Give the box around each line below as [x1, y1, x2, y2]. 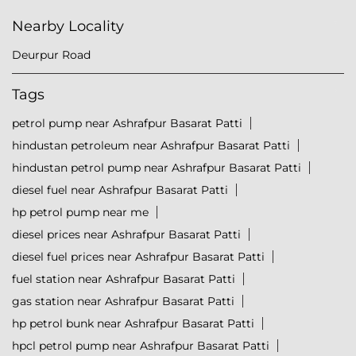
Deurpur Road [12, 48, 91, 63]
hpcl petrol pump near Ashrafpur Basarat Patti [12, 339, 269, 354]
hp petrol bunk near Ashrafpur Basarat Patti [12, 316, 254, 331]
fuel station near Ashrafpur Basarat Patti [12, 272, 235, 287]
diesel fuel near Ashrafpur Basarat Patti [12, 183, 228, 198]
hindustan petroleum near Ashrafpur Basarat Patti [12, 138, 290, 153]
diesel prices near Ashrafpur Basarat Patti [12, 227, 241, 242]
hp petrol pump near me [12, 205, 149, 220]
